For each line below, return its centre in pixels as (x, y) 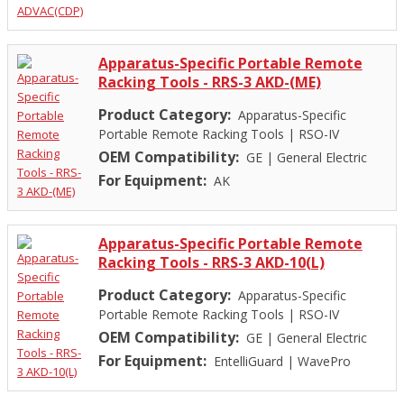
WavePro (324, 362)
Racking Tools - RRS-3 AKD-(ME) (209, 83)
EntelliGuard (248, 362)
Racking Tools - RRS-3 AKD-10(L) (211, 263)
